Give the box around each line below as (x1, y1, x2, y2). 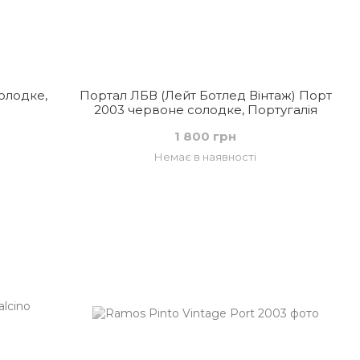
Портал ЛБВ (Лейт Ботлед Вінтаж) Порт (79, 88, 332, 103)
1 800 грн (174, 129, 237, 144)
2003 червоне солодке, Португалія (93, 102, 317, 117)
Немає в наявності (154, 150, 257, 163)
